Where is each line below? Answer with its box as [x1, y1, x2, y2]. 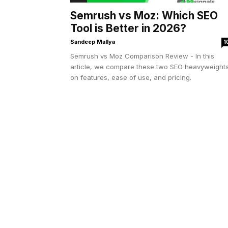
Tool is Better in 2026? [70, 22, 186, 35]
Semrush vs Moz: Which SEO [70, 9, 218, 22]
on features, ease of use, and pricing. [70, 73, 191, 81]
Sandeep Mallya [70, 38, 115, 45]
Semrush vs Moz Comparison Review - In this [70, 52, 214, 60]
